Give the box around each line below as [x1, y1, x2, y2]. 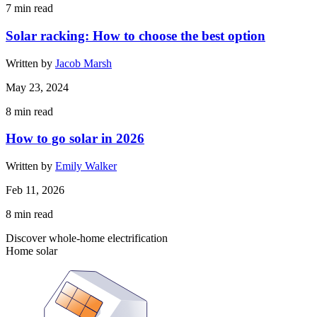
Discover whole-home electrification [6, 232, 168, 245]
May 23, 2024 [6, 81, 69, 93]
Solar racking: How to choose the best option [6, 28, 265, 43]
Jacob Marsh [55, 57, 112, 69]
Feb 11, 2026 [6, 184, 64, 197]
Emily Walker [55, 160, 117, 173]
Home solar [6, 245, 57, 258]
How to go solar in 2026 [6, 131, 144, 146]
